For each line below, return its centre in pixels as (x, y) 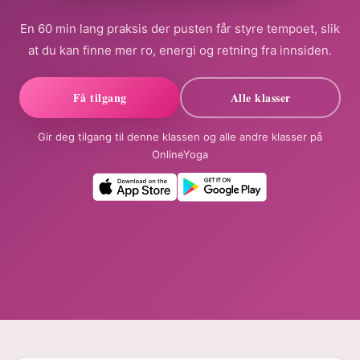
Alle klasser (260, 98)
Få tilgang (100, 98)
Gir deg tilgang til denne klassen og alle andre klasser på (180, 137)
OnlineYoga (180, 155)
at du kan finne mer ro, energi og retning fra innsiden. (180, 51)
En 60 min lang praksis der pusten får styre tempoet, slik (180, 29)
